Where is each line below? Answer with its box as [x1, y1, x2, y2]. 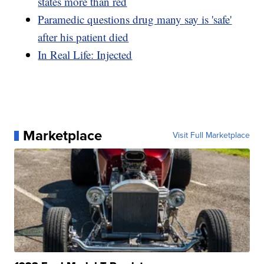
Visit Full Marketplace [172, 129, 250, 142]
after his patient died [38, 29, 129, 45]
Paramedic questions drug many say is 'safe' [38, 12, 232, 27]
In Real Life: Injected [38, 47, 133, 62]
